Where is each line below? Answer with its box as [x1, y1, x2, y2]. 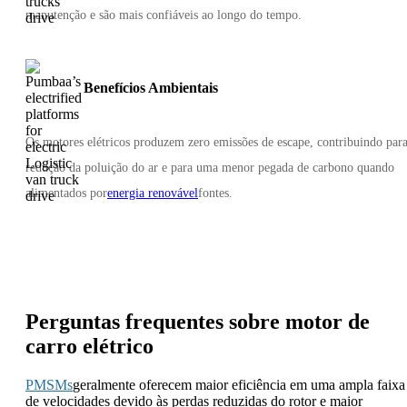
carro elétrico [25, 333, 154, 358]
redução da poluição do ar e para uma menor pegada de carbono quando [25, 160, 394, 174]
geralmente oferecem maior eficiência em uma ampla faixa [73, 376, 405, 392]
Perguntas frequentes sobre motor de [25, 309, 370, 333]
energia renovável [107, 185, 198, 200]
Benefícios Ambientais [84, 79, 218, 95]
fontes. [198, 185, 233, 200]
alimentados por [25, 185, 107, 200]
